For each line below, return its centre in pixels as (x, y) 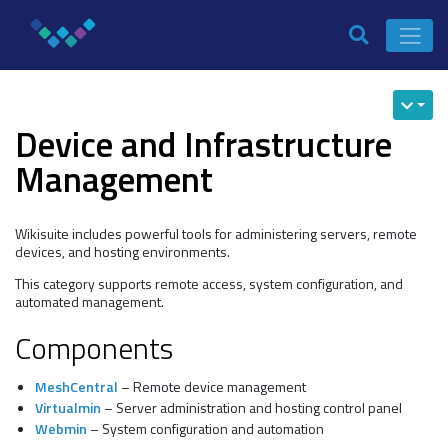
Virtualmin (68, 407)
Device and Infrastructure (203, 144)
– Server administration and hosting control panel (251, 407)
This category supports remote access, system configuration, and (209, 283)
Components (94, 348)
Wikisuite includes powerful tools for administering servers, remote (216, 233)
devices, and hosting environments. (122, 251)
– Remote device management (212, 386)
